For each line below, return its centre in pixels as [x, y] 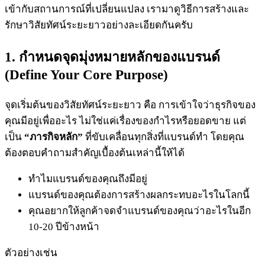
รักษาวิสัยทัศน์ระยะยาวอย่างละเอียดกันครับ [99, 25]
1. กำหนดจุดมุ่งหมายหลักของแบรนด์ [112, 57]
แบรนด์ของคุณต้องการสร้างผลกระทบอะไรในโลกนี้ [139, 195]
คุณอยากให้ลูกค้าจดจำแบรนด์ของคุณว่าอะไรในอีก [140, 211]
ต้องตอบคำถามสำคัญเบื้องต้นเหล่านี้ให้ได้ [95, 153]
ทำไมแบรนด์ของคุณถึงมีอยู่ [88, 179]
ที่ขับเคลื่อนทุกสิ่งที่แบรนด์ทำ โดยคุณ [164, 137]
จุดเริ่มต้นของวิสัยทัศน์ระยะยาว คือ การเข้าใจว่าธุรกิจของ [130, 105]
